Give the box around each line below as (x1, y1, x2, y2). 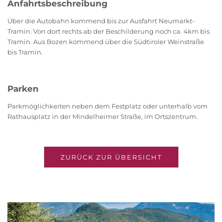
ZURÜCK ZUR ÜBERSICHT (60, 153, 162, 162)
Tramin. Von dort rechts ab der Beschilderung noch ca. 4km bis (7, 27, 210, 36)
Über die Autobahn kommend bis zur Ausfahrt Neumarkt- (7, 17, 195, 25)
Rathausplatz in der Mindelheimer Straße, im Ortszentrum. (7, 112, 198, 121)
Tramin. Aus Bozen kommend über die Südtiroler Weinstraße (7, 38, 204, 46)
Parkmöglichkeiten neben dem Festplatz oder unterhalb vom (7, 102, 208, 111)
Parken (7, 84, 39, 94)
